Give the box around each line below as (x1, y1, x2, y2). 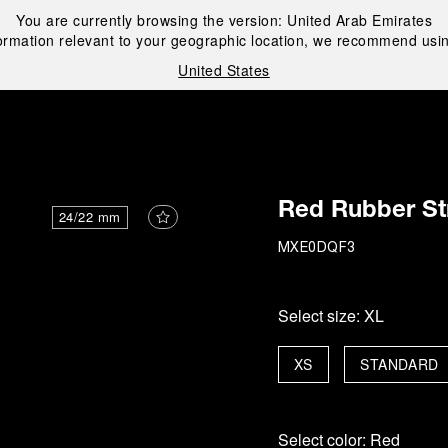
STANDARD (359, 354, 439, 374)
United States (178, 60, 270, 80)
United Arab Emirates (287, 10, 432, 30)
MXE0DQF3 (277, 242, 356, 255)
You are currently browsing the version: (16, 10, 287, 30)
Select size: (277, 304, 364, 327)
